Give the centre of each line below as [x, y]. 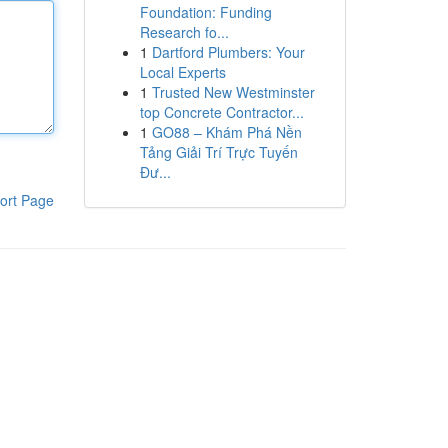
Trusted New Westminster [233, 92]
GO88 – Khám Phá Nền [226, 132]
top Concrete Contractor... [221, 112]
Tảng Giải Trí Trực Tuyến [218, 152]
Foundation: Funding [205, 12]
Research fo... [184, 32]
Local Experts [182, 72]
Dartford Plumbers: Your [228, 52]
